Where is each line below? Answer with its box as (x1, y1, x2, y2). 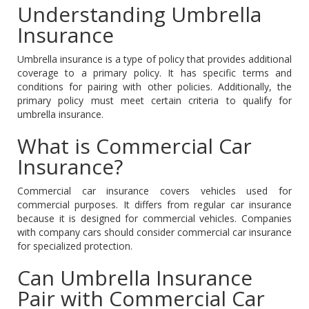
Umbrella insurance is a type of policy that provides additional (17, 52, 292, 66)
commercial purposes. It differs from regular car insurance (17, 197, 292, 211)
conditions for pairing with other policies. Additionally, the (17, 79, 292, 93)
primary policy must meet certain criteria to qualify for (17, 93, 292, 107)
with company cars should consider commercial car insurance (17, 225, 292, 239)
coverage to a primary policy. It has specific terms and (17, 66, 292, 79)
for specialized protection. (17, 239, 132, 252)
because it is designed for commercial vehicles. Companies (17, 211, 292, 225)
